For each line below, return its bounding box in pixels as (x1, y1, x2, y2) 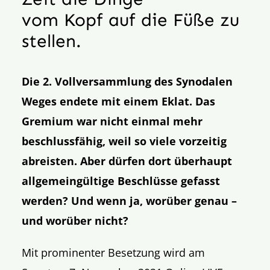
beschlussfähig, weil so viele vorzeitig (22, 133, 227, 148)
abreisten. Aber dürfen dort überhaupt (22, 153, 233, 168)
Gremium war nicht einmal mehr (22, 113, 203, 128)
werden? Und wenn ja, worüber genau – (22, 193, 237, 208)
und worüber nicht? (22, 213, 129, 228)
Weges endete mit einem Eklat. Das (22, 93, 216, 108)
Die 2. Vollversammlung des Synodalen (22, 74, 233, 89)
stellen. (22, 30, 82, 52)
